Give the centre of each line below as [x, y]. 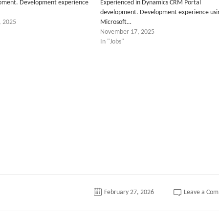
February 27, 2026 [129, 192]
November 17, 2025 [127, 32]
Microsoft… [116, 22]
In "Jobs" [112, 42]
